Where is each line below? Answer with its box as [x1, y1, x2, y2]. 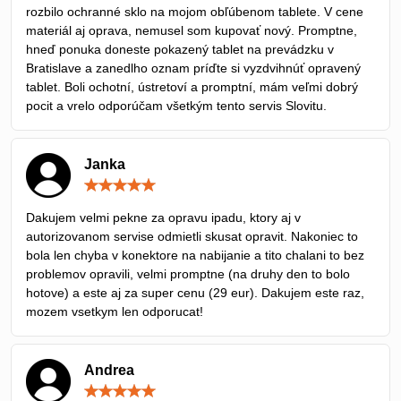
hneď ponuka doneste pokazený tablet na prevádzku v [26, 42, 334, 57]
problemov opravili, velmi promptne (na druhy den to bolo [26, 267, 350, 282]
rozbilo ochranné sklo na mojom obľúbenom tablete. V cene [26, 4, 363, 20]
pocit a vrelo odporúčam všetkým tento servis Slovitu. [26, 98, 327, 114]
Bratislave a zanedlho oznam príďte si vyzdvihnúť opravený [26, 61, 361, 76]
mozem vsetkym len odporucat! [26, 304, 203, 320]
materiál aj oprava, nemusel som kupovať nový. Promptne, [26, 23, 357, 38]
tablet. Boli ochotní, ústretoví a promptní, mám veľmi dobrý [26, 80, 358, 95]
